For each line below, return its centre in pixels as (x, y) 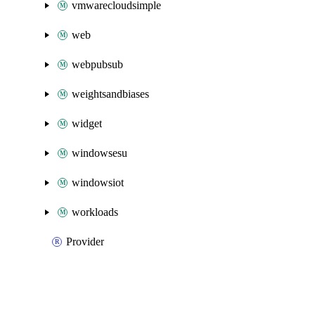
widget (87, 123)
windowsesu (99, 153)
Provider (85, 242)
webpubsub (97, 64)
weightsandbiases (110, 94)
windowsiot (98, 182)
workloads (95, 212)
